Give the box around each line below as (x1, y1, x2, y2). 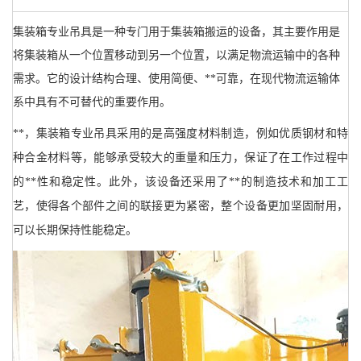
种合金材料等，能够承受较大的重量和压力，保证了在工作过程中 (13, 151, 348, 164)
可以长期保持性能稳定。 (13, 224, 137, 237)
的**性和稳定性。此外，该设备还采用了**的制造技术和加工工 (13, 176, 348, 189)
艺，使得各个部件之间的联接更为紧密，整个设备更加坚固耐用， (13, 200, 348, 213)
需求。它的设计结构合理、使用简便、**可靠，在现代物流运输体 (13, 73, 340, 85)
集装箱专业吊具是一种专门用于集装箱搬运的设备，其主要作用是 (13, 26, 340, 39)
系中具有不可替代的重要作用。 (13, 96, 171, 109)
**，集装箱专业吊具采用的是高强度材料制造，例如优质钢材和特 (13, 127, 348, 140)
